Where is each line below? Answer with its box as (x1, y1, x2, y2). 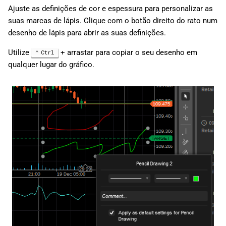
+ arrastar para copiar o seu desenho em (58, 48, 197, 58)
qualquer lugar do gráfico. (8, 60, 94, 70)
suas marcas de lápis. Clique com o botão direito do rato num (8, 16, 217, 26)
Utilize (8, 48, 31, 58)
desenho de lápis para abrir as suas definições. (8, 28, 166, 38)
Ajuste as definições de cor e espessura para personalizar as (8, 4, 213, 14)
